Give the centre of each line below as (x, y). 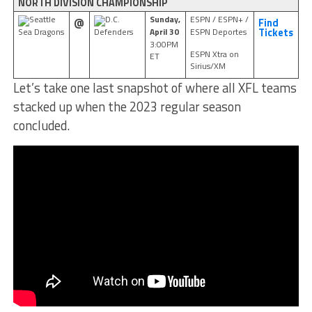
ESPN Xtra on (214, 54)
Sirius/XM (208, 66)
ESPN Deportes (218, 31)
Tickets (275, 32)
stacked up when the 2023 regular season (127, 106)
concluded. (41, 125)
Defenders (113, 31)
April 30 (164, 31)
